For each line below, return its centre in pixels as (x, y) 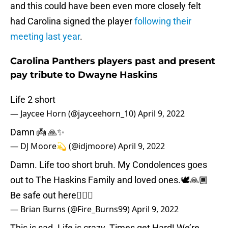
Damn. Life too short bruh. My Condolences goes (109, 165)
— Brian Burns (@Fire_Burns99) (71, 209)
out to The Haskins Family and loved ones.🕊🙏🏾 (109, 180)
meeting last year (45, 37)
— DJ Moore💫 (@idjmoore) (64, 146)
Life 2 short (33, 100)
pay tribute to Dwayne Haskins (84, 75)
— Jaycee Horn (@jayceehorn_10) (74, 114)
